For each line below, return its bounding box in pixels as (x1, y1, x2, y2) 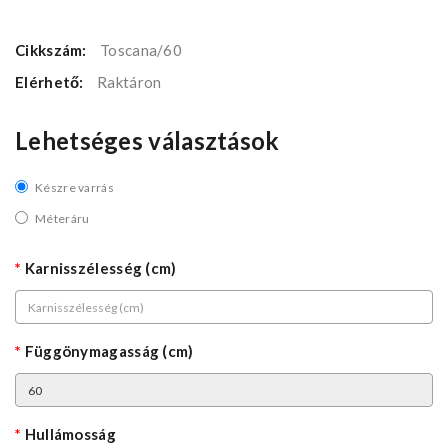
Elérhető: (15, 73, 87, 92)
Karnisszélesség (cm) (24, 259, 177, 278)
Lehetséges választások (15, 126, 280, 156)
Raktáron (97, 73, 162, 92)
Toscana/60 (100, 41, 182, 60)
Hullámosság (24, 425, 116, 444)
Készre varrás (35, 180, 114, 196)
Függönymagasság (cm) (24, 342, 194, 361)
